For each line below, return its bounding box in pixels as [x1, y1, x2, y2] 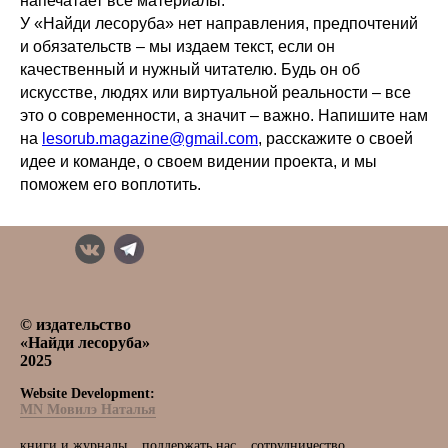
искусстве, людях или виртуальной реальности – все [20, 84, 411, 101]
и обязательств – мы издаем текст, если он [20, 38, 335, 55]
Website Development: [20, 386, 155, 401]
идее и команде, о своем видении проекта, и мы [20, 153, 377, 170]
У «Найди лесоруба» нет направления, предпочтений [20, 15, 418, 32]
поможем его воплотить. [20, 176, 201, 193]
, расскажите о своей [258, 130, 413, 147]
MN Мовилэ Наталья [20, 402, 156, 417]
